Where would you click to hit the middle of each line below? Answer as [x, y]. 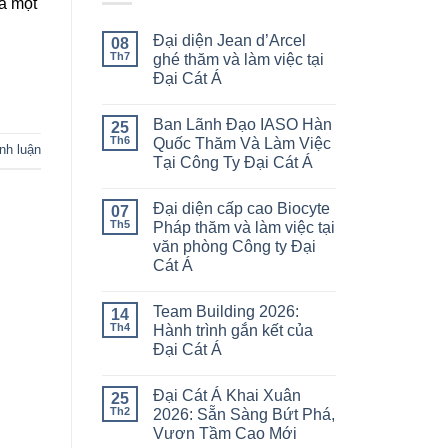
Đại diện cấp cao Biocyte [241, 209]
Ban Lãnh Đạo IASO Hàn [242, 125]
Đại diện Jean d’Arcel [229, 41]
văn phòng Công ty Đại [234, 247]
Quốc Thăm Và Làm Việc [242, 144]
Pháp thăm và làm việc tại [244, 228]
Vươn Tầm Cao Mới [225, 434]
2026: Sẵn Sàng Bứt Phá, [244, 415]
